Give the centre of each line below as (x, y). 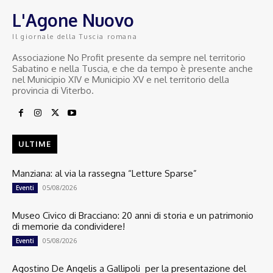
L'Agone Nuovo (73, 20)
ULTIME (35, 144)
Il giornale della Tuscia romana (75, 37)
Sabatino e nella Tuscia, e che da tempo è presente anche (133, 69)
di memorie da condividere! (69, 227)
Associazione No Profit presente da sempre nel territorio (129, 58)
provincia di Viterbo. (53, 91)
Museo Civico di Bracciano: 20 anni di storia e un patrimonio (133, 216)
